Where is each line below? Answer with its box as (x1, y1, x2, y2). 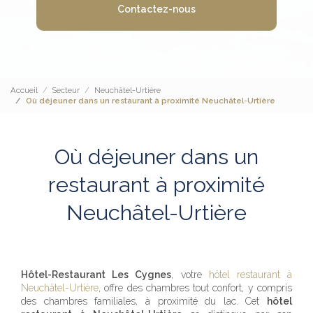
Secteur (52, 85, 80, 95)
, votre (171, 269, 209, 281)
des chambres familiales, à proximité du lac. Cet (21, 296, 267, 307)
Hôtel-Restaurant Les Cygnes (21, 269, 172, 281)
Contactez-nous (117, 3, 196, 15)
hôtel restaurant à (208, 269, 293, 281)
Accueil (10, 85, 38, 95)
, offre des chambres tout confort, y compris (99, 282, 292, 294)
